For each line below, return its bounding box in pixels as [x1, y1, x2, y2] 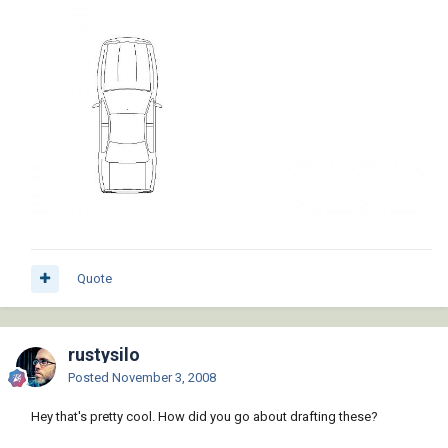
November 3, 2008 [112, 370, 216, 386]
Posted [68, 370, 112, 386]
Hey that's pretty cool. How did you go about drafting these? [31, 409, 378, 425]
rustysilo [68, 344, 140, 366]
